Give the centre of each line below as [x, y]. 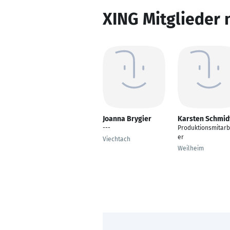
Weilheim [191, 148]
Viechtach [117, 139]
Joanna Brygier [127, 119]
